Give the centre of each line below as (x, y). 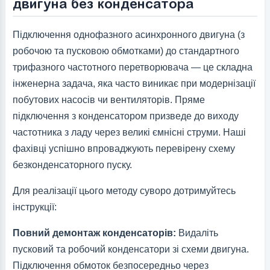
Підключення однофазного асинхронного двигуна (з (128, 35)
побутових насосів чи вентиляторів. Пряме (108, 100)
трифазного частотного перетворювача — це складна (132, 67)
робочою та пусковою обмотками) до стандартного (126, 51)
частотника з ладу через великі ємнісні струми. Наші (129, 133)
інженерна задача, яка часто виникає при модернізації (134, 84)
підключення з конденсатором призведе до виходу (125, 116)
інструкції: (34, 207)
